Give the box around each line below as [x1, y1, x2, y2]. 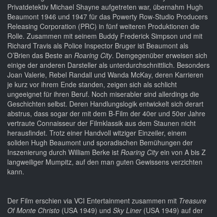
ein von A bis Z [158, 147, 206, 157]
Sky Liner [113, 205, 143, 216]
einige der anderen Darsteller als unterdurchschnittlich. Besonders [7, 60, 210, 70]
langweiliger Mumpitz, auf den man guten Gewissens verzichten [7, 157, 202, 167]
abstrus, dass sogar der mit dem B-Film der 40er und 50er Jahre [7, 108, 205, 119]
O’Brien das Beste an [7, 50, 74, 61]
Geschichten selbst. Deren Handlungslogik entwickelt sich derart [7, 99, 203, 109]
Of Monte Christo [7, 205, 60, 216]
